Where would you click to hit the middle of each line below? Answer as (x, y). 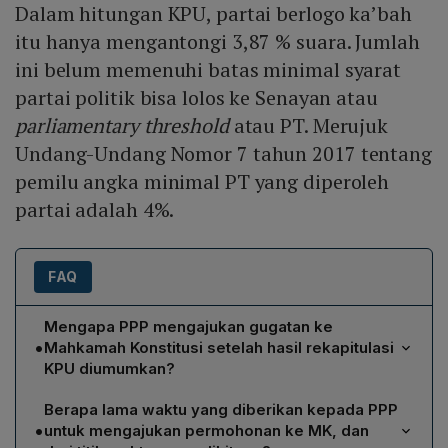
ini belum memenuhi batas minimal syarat (208, 70)
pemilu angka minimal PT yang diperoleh (202, 182)
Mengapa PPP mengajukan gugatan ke (188, 327)
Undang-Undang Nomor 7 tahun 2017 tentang (223, 154)
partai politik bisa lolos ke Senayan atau (196, 98)
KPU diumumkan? (109, 369)
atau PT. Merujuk (308, 126)
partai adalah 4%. (97, 210)
